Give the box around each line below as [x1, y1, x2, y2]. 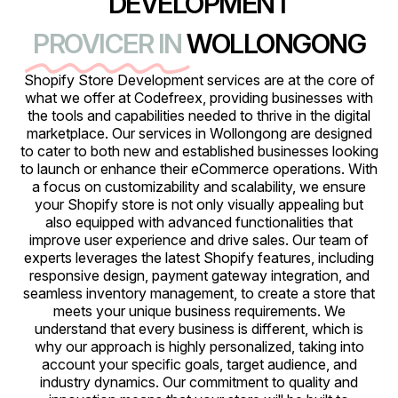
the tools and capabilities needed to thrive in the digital [28, 107, 370, 124]
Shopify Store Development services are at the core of [23, 71, 375, 89]
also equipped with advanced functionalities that [45, 213, 353, 231]
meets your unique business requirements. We [52, 302, 346, 320]
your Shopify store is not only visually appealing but [35, 195, 363, 213]
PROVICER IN [33, 28, 182, 60]
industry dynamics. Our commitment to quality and [40, 373, 358, 391]
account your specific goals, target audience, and [41, 355, 357, 373]
